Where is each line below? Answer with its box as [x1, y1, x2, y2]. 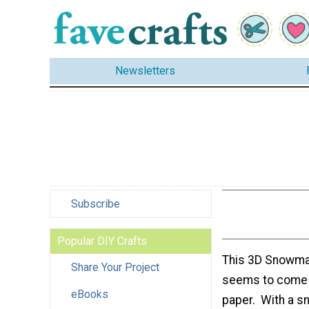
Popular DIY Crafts [57, 234, 147, 248]
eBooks [71, 287, 108, 301]
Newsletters [115, 64, 175, 78]
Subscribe [71, 197, 120, 210]
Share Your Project [71, 260, 159, 274]
